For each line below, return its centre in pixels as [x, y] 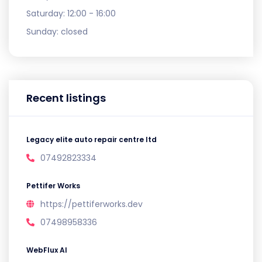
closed [74, 32]
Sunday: [44, 32]
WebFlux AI [47, 250]
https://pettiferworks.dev [92, 204]
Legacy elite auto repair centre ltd [92, 140]
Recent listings [66, 98]
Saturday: [47, 14]
